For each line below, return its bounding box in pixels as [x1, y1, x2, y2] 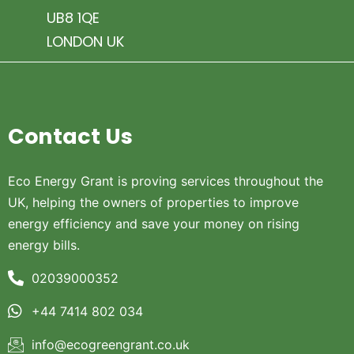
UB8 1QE [46, 7, 100, 28]
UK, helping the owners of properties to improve [8, 194, 299, 210]
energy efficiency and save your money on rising [8, 215, 299, 232]
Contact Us [8, 121, 133, 151]
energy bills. [8, 236, 80, 253]
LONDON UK [46, 31, 124, 51]
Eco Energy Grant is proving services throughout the [8, 172, 323, 189]
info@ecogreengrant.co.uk [32, 336, 190, 352]
